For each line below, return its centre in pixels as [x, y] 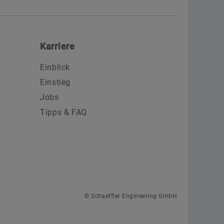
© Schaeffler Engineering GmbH [131, 196]
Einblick [55, 67]
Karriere [57, 46]
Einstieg [55, 82]
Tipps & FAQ [64, 112]
